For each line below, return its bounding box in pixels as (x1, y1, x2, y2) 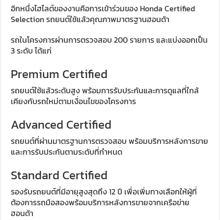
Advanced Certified (11, 115, 112, 133)
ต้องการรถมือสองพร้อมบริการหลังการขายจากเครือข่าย (11, 196, 190, 208)
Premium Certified (11, 65, 108, 82)
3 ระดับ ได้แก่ (11, 44, 52, 56)
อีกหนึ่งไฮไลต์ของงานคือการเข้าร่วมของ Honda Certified (11, 2, 195, 14)
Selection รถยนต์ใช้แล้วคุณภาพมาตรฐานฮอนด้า (11, 13, 170, 25)
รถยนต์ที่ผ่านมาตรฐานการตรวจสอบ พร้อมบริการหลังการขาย (11, 135, 209, 147)
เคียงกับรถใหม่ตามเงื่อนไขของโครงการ (11, 95, 137, 107)
